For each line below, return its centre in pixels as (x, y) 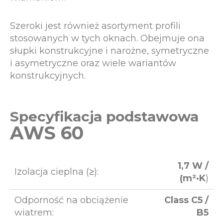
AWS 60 (47, 133)
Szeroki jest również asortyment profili (95, 26)
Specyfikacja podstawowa (104, 116)
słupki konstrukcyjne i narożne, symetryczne (110, 51)
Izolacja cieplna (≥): (56, 172)
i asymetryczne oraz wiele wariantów (93, 63)
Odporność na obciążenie (71, 200)
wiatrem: (34, 213)
